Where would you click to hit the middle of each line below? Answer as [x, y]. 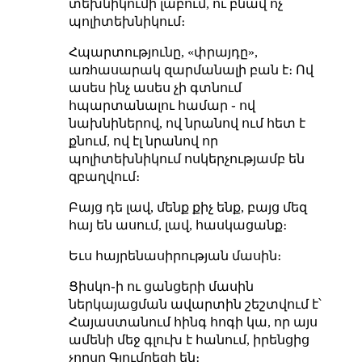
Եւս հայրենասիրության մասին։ [175, 255]
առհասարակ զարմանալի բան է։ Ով [191, 69]
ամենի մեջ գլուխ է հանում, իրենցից [189, 339]
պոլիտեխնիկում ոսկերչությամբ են [186, 158]
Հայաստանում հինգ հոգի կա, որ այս [193, 322]
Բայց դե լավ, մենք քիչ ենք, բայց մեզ [187, 207]
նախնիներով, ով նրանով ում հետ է [187, 123]
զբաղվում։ [104, 176]
